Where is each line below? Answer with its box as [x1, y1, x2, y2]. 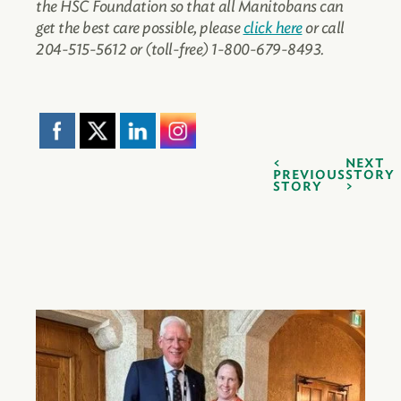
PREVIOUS [273, 168, 346, 182]
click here [243, 18, 303, 37]
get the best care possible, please [36, 18, 243, 37]
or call [302, 18, 345, 37]
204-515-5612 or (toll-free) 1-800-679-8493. [36, 39, 324, 58]
